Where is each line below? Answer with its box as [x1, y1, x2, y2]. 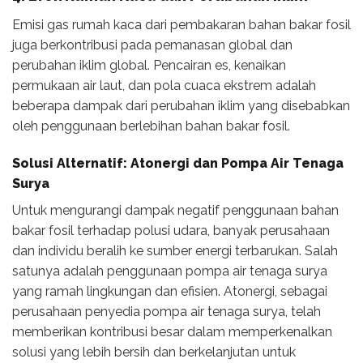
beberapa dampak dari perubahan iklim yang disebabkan [12, 97, 350, 113]
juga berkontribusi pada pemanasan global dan [12, 36, 293, 53]
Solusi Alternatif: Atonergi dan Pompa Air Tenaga [12, 155, 344, 171]
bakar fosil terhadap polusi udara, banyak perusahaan [12, 222, 330, 238]
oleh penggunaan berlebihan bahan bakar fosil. [12, 117, 290, 134]
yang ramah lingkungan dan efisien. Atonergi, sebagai [12, 283, 327, 299]
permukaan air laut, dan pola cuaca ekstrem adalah [12, 77, 316, 93]
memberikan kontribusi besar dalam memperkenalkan [12, 323, 332, 340]
